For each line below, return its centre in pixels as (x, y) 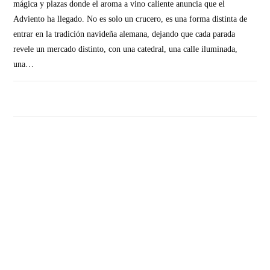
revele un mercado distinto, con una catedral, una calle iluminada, (126, 49)
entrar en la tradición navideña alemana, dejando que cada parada (124, 34)
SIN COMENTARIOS (56, 94)
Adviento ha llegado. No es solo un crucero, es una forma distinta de (130, 19)
